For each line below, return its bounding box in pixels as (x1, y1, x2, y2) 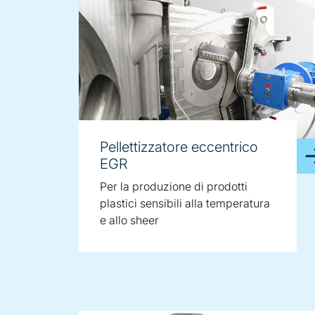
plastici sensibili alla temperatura (100, 196, 270, 210)
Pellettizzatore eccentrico (100, 139, 258, 155)
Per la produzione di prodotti (100, 179, 247, 193)
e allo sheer (100, 213, 159, 227)
